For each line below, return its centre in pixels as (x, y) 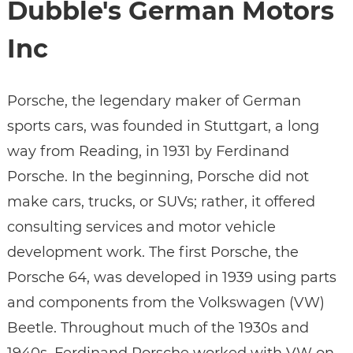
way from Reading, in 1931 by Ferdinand (148, 152)
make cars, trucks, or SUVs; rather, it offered (161, 202)
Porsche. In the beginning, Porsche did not (158, 177)
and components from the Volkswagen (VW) (165, 303)
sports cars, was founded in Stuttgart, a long (163, 126)
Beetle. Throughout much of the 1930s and (158, 328)
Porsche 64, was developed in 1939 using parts (171, 278)
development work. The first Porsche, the (152, 253)
